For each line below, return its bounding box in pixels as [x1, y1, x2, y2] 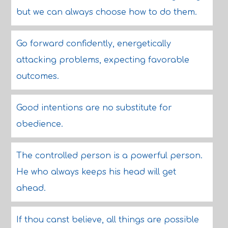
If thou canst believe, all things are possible [16, 215, 199, 224]
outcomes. [16, 72, 59, 81]
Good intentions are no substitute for [16, 103, 172, 112]
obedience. [16, 120, 63, 129]
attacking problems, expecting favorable [16, 55, 189, 65]
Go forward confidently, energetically [16, 39, 171, 48]
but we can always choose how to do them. [16, 8, 197, 17]
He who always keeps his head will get [16, 167, 176, 177]
